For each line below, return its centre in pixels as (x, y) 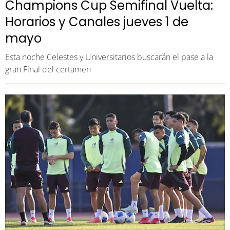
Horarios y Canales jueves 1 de (97, 22)
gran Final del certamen (48, 69)
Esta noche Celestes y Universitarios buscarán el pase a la (109, 57)
